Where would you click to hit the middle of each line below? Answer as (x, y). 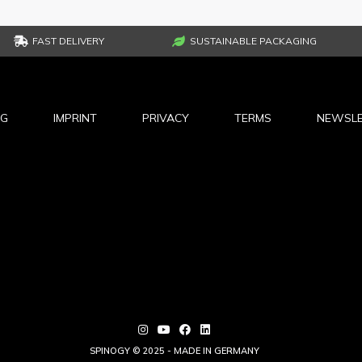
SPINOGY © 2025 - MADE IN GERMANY (174, 350)
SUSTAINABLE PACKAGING (254, 40)
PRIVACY (165, 118)
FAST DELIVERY (68, 40)
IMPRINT (75, 118)
